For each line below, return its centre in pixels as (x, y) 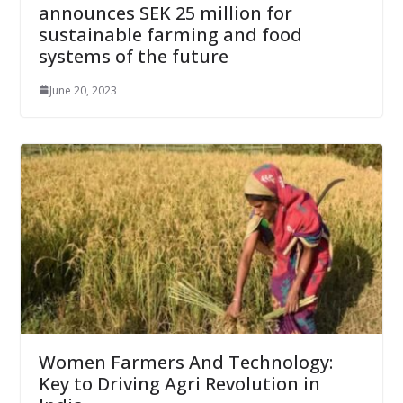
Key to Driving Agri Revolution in (179, 384)
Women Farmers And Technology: (185, 363)
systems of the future (133, 56)
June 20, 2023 (83, 90)
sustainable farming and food (170, 34)
